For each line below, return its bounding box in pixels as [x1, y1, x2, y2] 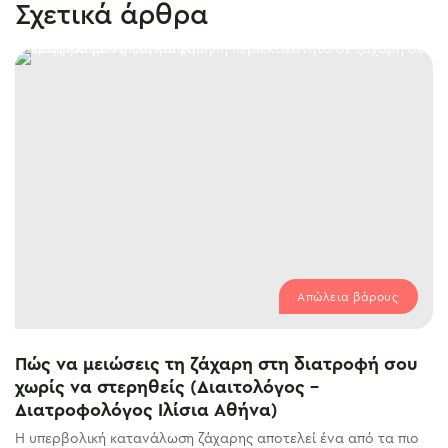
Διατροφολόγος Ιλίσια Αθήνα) [15, 400, 278, 419]
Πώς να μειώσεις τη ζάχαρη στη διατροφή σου [15, 354, 418, 373]
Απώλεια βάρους [297, 290, 398, 303]
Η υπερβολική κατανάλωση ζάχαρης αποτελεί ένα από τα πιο [15, 431, 419, 446]
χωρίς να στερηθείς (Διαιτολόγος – [15, 377, 319, 396]
